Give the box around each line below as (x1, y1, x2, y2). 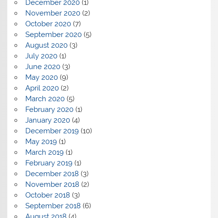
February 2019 (25, 158, 73, 167)
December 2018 (25, 169, 79, 178)
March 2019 (25, 147, 64, 157)
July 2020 (25, 51, 57, 60)
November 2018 (25, 180, 79, 189)
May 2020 (25, 73, 58, 82)
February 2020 (25, 105, 73, 114)
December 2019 (25, 126, 79, 135)
